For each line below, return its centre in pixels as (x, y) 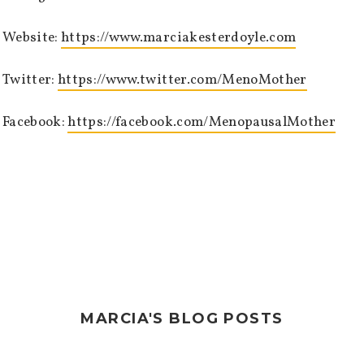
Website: (32, 38)
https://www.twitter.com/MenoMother (182, 80)
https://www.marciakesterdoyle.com (179, 38)
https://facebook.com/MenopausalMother (201, 122)
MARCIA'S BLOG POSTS (182, 318)
